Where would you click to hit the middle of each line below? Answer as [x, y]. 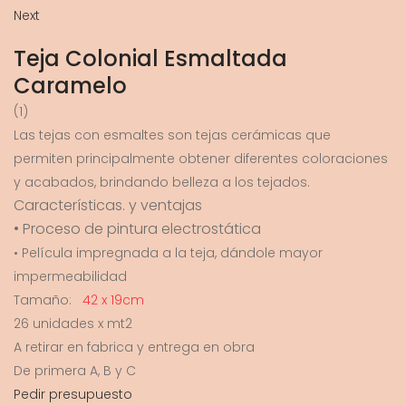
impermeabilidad [70, 277]
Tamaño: [43, 300]
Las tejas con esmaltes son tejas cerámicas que [172, 135]
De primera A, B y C [75, 371]
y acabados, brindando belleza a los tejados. [169, 183]
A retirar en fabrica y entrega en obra [134, 348]
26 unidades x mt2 [73, 324]
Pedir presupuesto [73, 395]
